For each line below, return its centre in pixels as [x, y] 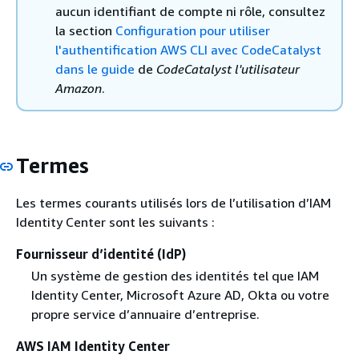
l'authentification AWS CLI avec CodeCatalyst [188, 49]
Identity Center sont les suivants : [115, 222]
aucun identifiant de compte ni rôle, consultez [190, 11]
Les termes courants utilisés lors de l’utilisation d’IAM [173, 203]
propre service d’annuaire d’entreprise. [145, 315]
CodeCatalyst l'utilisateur [228, 69]
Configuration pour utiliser [193, 30]
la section [85, 30]
